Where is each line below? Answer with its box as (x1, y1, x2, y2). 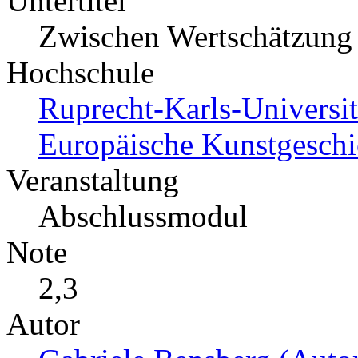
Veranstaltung (6, 163, 179, 198)
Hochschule (6, 55, 154, 90)
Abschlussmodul (38, 199, 248, 234)
